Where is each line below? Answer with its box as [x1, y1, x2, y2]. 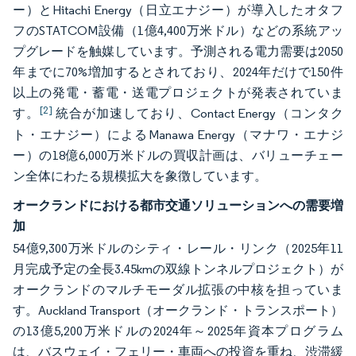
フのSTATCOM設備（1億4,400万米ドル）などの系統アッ [13, 23, 343, 38]
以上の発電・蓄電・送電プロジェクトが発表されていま [13, 85, 343, 100]
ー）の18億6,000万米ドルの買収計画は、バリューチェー [13, 148, 343, 163]
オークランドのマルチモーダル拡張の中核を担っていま [13, 282, 343, 297]
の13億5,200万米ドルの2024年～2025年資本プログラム [13, 323, 343, 339]
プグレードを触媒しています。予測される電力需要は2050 [13, 44, 343, 59]
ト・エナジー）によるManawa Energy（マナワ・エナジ [13, 127, 343, 142]
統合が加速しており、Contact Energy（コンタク [52, 106, 343, 121]
